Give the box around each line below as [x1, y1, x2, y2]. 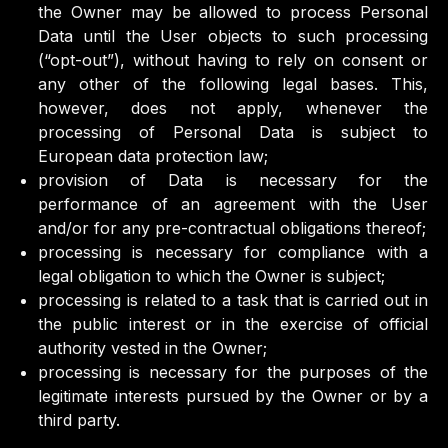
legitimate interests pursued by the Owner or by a [38, 386, 428, 406]
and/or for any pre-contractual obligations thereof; [38, 218, 426, 238]
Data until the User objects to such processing [38, 26, 428, 46]
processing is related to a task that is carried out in [38, 290, 428, 310]
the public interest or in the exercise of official [38, 314, 428, 334]
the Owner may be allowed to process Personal [38, 2, 428, 22]
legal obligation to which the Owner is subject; [38, 266, 385, 286]
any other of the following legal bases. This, [38, 74, 428, 94]
